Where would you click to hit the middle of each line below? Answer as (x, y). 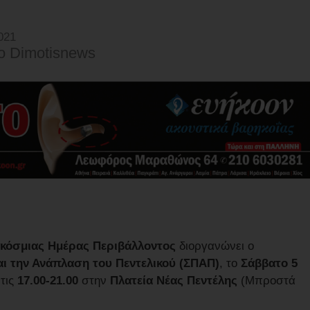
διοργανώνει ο (215, 246)
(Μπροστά (266, 280)
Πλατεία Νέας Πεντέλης (174, 280)
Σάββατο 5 (269, 263)
